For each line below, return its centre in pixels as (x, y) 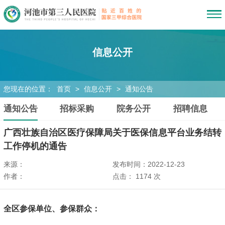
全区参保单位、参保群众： (51, 209)
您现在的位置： (29, 89)
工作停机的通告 (35, 146)
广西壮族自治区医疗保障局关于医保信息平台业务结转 (113, 132)
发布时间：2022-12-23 (149, 165)
